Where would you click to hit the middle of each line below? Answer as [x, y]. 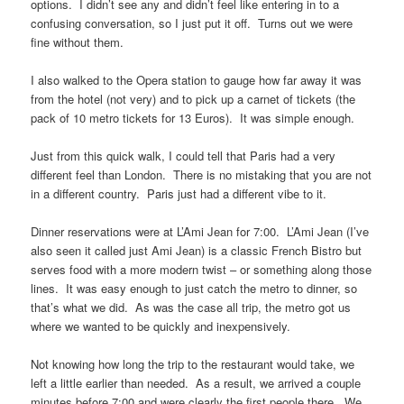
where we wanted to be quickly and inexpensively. [161, 326]
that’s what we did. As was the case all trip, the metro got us [191, 307]
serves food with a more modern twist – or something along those [202, 269]
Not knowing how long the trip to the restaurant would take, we [193, 364]
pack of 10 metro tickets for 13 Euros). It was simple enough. [193, 117]
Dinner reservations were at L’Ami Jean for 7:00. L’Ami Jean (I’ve [200, 231]
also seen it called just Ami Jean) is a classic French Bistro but [197, 250]
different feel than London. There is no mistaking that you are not [202, 174]
